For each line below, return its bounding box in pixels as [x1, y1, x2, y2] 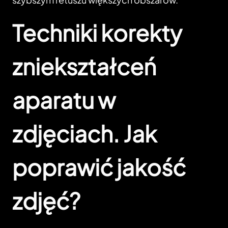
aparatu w [12, 85, 116, 115]
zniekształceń [12, 52, 156, 81]
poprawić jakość [12, 153, 186, 182]
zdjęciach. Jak [12, 119, 157, 148]
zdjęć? [12, 186, 80, 215]
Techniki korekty [12, 18, 182, 47]
